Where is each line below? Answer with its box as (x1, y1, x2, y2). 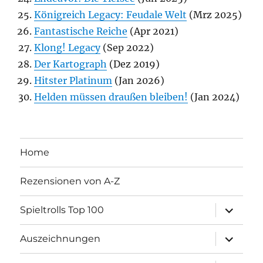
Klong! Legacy (34, 41, 101, 53)
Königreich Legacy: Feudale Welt (34, 8, 187, 21)
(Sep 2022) (100, 41, 154, 53)
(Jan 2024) (188, 90, 240, 103)
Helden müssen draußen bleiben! (34, 90, 188, 103)
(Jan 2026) (112, 74, 165, 86)
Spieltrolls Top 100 (20, 204, 104, 216)
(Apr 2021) (127, 25, 179, 37)
